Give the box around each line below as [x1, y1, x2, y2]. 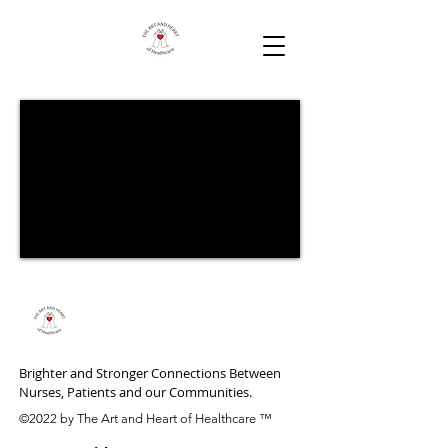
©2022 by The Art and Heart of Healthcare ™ [19, 411, 272, 426]
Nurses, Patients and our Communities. [19, 383, 252, 401]
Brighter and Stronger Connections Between [19, 364, 281, 382]
